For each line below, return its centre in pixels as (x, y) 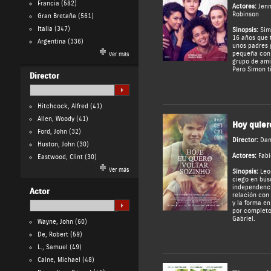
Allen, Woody (56, 119)
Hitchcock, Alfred (63, 106)
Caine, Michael (59, 260)
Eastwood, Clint (60, 157)
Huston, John (56, 144)
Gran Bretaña (57, 16)
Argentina (51, 41)
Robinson (245, 15)
